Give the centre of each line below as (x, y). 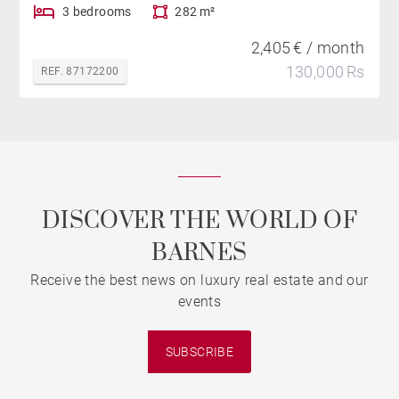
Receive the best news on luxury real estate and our (199, 281)
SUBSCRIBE (199, 351)
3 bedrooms (97, 12)
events (199, 302)
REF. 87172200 (80, 72)
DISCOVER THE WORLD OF (199, 222)
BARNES (199, 254)
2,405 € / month (308, 48)
